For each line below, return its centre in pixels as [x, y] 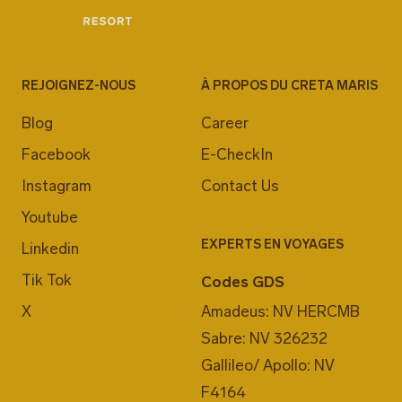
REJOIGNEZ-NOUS [79, 86]
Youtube [50, 218]
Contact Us [240, 186]
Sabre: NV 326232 [264, 339]
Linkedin [50, 249]
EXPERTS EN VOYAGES [272, 245]
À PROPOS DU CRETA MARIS [289, 86]
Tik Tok [47, 280]
